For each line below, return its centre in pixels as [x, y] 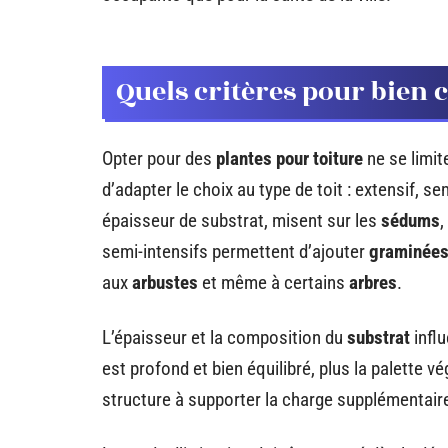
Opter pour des [159, 158]
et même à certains [273, 282]
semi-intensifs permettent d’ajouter [235, 251]
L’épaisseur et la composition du [224, 337]
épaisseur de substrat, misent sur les [241, 220]
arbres [373, 282]
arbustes [165, 282]
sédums [410, 220]
